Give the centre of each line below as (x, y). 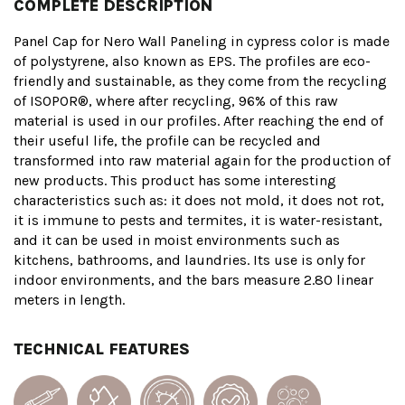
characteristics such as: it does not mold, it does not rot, (199, 201)
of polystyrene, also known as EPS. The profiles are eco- (192, 61)
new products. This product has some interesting (175, 181)
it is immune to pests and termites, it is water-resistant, (198, 221)
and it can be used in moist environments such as (177, 240)
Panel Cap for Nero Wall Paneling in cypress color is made (202, 42)
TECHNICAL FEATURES (102, 349)
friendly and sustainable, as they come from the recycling (200, 81)
